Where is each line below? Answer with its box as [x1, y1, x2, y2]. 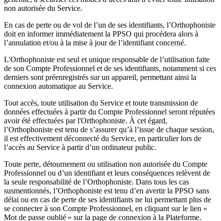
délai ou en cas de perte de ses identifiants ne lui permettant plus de [4, 195, 211, 204]
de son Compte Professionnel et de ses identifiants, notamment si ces [4, 64, 216, 73]
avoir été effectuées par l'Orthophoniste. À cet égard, [4, 116, 167, 125]
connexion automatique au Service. [4, 81, 115, 90]
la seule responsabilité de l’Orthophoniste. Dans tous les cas [4, 177, 189, 186]
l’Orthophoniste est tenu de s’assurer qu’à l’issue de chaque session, [4, 125, 214, 134]
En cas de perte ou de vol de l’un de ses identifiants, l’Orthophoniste [4, 20, 216, 29]
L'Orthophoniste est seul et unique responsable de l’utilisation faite [4, 55, 210, 64]
